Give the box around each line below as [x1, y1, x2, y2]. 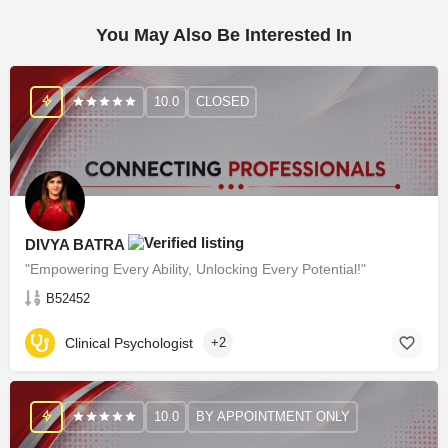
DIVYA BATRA [25, 235, 128, 253]
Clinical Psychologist [65, 335, 193, 352]
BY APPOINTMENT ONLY [195, 409, 350, 425]
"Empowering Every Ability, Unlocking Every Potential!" [25, 260, 366, 277]
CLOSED [195, 94, 249, 110]
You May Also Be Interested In [96, 24, 352, 45]
